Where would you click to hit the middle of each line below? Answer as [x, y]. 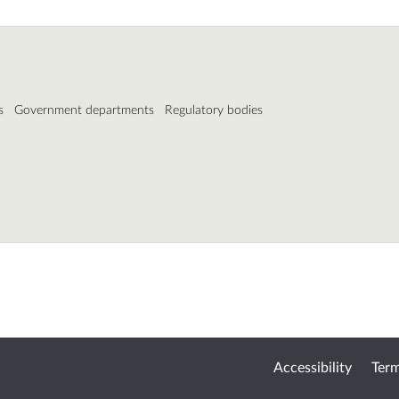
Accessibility [313, 366]
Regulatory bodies [214, 109]
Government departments [84, 109]
